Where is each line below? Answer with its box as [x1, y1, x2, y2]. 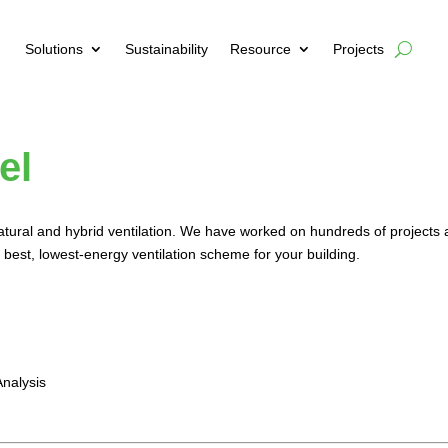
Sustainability [124, 41, 208, 58]
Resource [229, 41, 291, 58]
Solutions [24, 41, 83, 58]
